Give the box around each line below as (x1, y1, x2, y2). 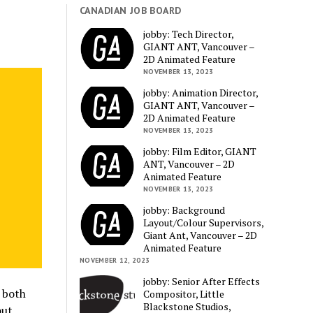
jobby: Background (143, 203, 226, 217)
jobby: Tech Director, (143, 27, 234, 41)
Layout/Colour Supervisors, (143, 215, 264, 229)
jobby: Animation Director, (143, 85, 259, 99)
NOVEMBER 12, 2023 (80, 255, 150, 265)
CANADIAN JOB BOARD (80, 4, 182, 17)
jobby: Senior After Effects (143, 274, 261, 288)
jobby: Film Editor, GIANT (143, 144, 257, 158)
